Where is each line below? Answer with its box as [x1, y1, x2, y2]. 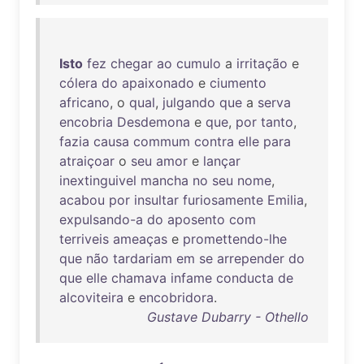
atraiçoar [59, 153, 115, 169]
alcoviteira [59, 289, 123, 305]
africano [59, 94, 110, 110]
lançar [203, 153, 240, 169]
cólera [59, 75, 97, 91]
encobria [59, 114, 113, 130]
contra [194, 133, 234, 149]
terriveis [59, 231, 109, 247]
